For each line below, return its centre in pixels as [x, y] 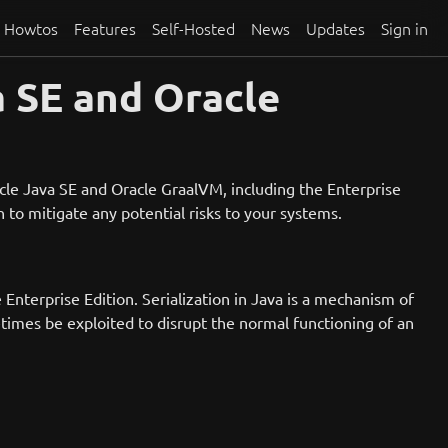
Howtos [31, 28]
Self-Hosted [193, 28]
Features [105, 28]
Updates [335, 28]
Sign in [404, 28]
